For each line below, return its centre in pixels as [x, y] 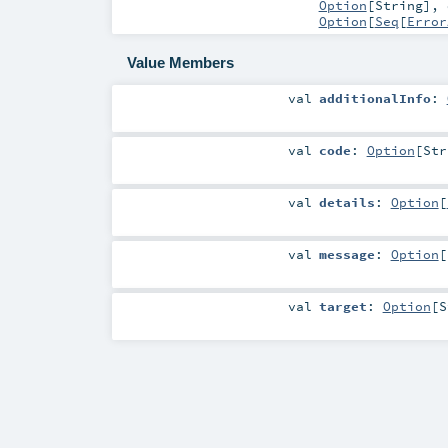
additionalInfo [374, 97]
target [342, 306]
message [346, 254]
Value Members [180, 63]
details [346, 202]
